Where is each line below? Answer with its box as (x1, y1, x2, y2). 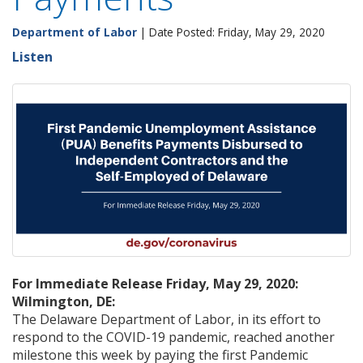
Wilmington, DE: (12, 293, 115, 310)
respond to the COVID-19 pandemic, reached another (12, 328, 335, 346)
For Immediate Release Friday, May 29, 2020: (12, 275, 298, 293)
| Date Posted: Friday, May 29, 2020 (137, 24, 325, 40)
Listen (12, 48, 53, 66)
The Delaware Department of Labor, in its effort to (12, 310, 321, 328)
